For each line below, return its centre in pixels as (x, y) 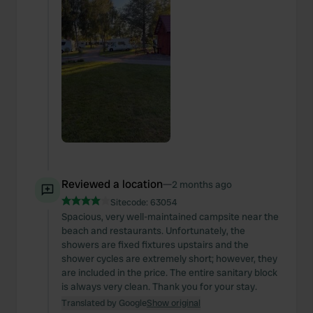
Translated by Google (104, 303)
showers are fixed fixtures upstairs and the (155, 245)
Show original (174, 303)
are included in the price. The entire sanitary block (169, 272)
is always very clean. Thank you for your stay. (159, 286)
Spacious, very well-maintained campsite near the (170, 217)
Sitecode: (130, 202)
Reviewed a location (112, 184)
